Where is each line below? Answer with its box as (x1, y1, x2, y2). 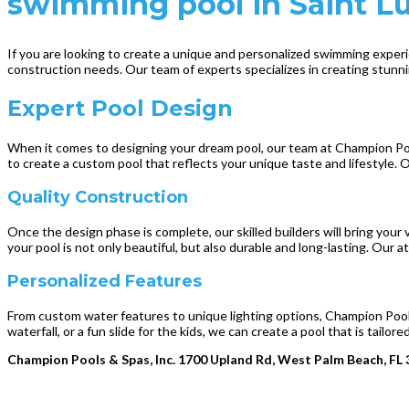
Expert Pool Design (7, 94, 233, 121)
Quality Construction (7, 186, 188, 207)
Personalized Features (7, 270, 202, 291)
